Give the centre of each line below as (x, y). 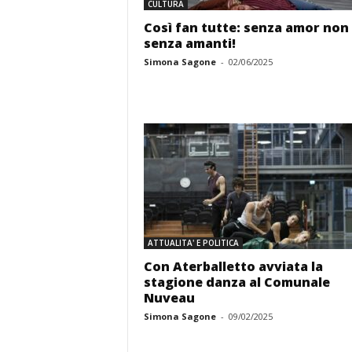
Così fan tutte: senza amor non (246, 27)
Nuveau (169, 298)
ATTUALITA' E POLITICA (193, 243)
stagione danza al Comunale (236, 282)
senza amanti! (189, 43)
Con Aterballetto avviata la (233, 266)
